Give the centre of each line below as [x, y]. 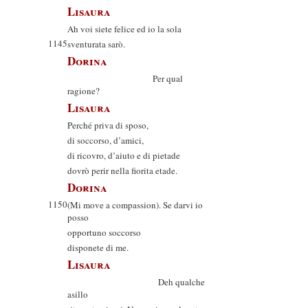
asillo [78, 294]
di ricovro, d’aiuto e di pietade [124, 155]
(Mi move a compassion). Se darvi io [135, 205]
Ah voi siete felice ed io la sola [124, 29]
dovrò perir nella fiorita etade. [122, 170]
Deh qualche [136, 282]
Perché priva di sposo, [108, 125]
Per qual [125, 78]
